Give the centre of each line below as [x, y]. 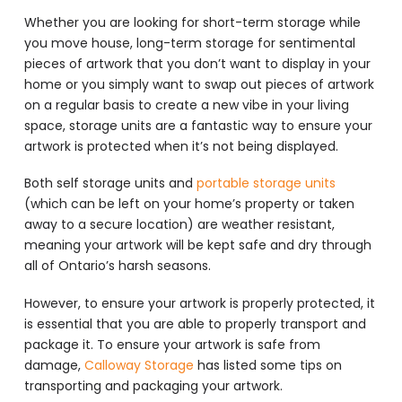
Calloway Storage [139, 365]
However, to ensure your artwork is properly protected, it [199, 303]
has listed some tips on [267, 365]
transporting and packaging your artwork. [155, 385]
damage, [54, 365]
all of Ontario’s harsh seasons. [119, 266]
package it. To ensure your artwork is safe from [172, 344]
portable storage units [266, 184]
